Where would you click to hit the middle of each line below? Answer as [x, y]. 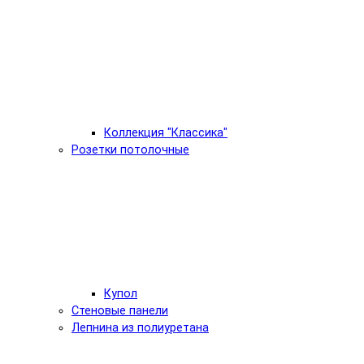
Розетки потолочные [130, 149]
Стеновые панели [120, 310]
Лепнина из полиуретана [140, 327]
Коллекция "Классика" [166, 132]
